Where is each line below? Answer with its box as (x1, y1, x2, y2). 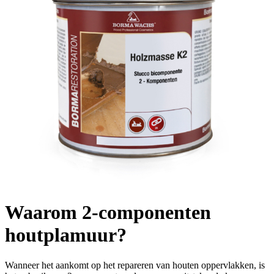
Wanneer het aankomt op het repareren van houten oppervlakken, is (5, 259, 265, 270)
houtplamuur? (5, 224, 127, 246)
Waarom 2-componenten (5, 201, 211, 224)
